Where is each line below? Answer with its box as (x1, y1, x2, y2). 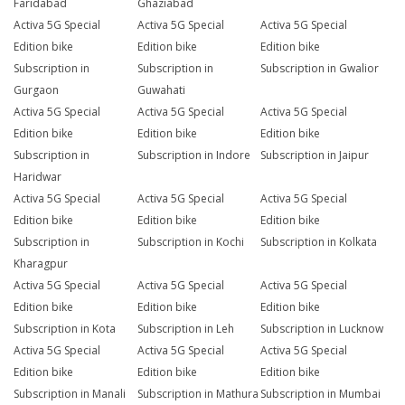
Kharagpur (14, 256, 68, 272)
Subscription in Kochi (137, 234, 244, 250)
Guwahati (137, 82, 185, 99)
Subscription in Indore (137, 147, 250, 164)
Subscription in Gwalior (260, 61, 380, 77)
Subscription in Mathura (137, 386, 259, 402)
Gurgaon (14, 82, 59, 99)
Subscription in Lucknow (260, 321, 384, 337)
